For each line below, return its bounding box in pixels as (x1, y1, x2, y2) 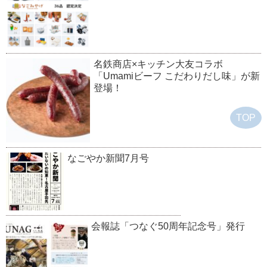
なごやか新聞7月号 (67, 153, 149, 163)
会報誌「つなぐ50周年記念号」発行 (91, 221, 245, 231)
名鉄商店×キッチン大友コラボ (94, 58, 223, 69)
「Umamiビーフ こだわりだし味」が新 (94, 70, 260, 81)
